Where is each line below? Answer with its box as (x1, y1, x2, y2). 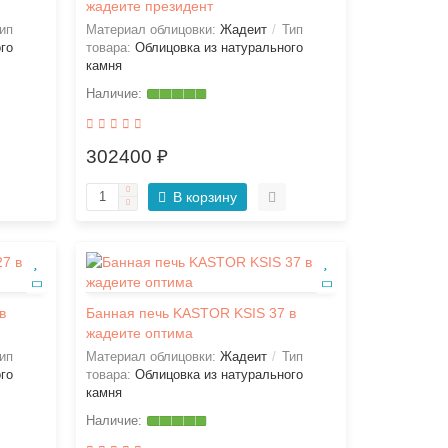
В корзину (172, 189, 237, 205)
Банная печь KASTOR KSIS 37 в (85, 305, 296, 321)
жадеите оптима (85, 325, 193, 341)
